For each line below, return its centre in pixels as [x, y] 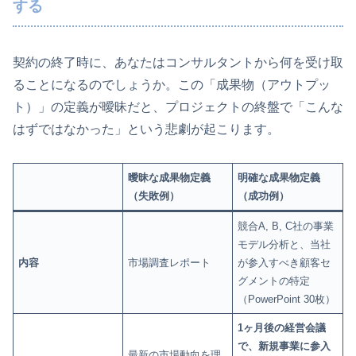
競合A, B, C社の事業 [286, 226]
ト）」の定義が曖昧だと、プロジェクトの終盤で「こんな [178, 106]
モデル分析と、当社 [284, 245]
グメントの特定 [274, 281]
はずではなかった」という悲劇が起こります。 [146, 129]
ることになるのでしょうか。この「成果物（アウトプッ [172, 84]
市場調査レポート [170, 263]
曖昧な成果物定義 [170, 178]
